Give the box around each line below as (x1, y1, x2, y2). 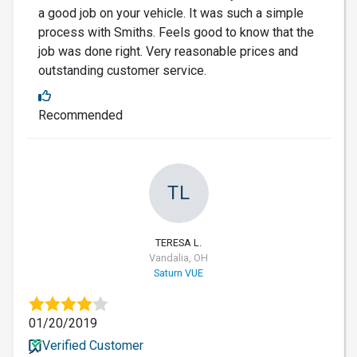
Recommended (38, 107, 123, 123)
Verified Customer (41, 337, 143, 353)
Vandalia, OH (149, 251, 208, 264)
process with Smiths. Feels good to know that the (38, 24, 314, 40)
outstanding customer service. (38, 62, 206, 78)
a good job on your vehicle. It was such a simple (38, 5, 304, 21)
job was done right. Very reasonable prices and (38, 43, 298, 59)
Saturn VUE (154, 266, 203, 279)
